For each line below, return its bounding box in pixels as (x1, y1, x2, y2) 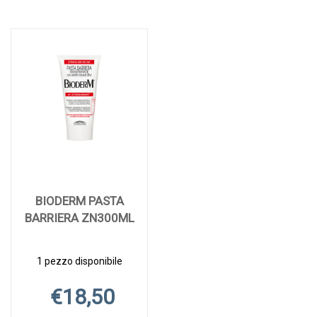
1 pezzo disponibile (36, 255, 122, 267)
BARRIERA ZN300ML (24, 211, 134, 226)
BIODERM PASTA (35, 194, 124, 209)
